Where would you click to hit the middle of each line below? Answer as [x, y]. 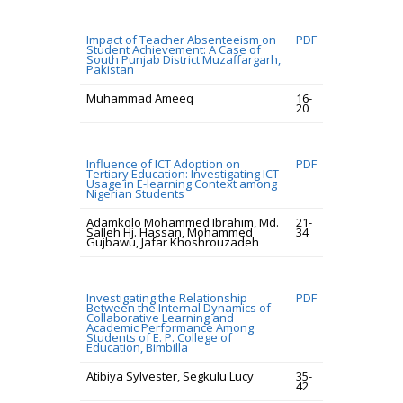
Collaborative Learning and [160, 318]
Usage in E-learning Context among [182, 184]
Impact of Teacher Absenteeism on [181, 40]
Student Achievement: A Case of [174, 49]
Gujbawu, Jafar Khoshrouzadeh [173, 242]
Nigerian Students [135, 193]
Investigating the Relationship [167, 298]
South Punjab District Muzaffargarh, [184, 59]
